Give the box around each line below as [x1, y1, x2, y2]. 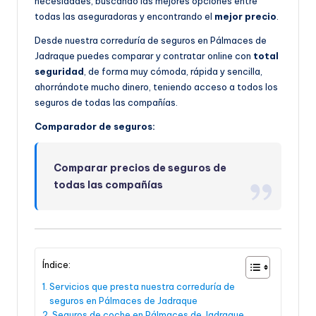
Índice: [42, 258, 71, 270]
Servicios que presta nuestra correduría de [49, 280, 235, 292]
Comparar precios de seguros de [54, 162, 227, 175]
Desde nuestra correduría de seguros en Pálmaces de [35, 35, 267, 47]
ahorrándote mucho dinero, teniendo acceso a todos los [35, 81, 278, 93]
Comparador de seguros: [35, 121, 155, 133]
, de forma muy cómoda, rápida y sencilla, [84, 66, 262, 78]
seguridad [35, 66, 84, 78]
